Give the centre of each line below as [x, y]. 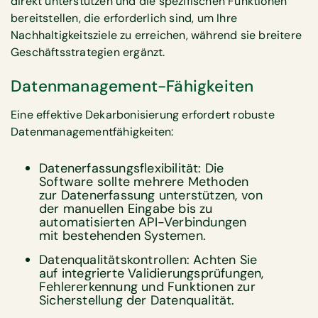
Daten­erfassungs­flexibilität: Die [132, 169]
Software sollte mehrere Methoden [144, 182]
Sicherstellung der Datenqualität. [137, 301]
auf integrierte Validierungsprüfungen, [152, 274]
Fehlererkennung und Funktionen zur [147, 287]
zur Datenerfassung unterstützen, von [151, 196]
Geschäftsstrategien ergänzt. [88, 52]
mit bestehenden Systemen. [122, 236]
